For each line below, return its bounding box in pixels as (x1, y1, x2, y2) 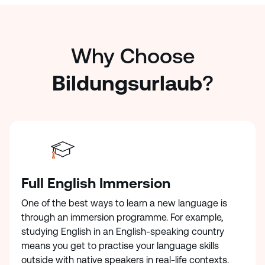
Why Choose (70, 44, 195, 68)
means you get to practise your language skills (21, 240, 219, 251)
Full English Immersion (21, 175, 170, 192)
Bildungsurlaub (51, 71, 202, 95)
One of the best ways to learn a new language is (21, 198, 227, 209)
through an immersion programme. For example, (21, 212, 223, 223)
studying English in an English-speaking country (21, 226, 224, 237)
